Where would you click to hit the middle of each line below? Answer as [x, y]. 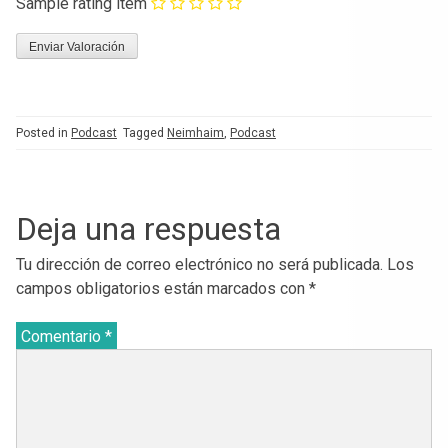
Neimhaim [195, 132]
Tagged [145, 132]
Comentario [63, 336]
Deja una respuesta [148, 228]
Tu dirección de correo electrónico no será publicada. [199, 264]
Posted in [43, 132]
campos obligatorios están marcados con [162, 288]
